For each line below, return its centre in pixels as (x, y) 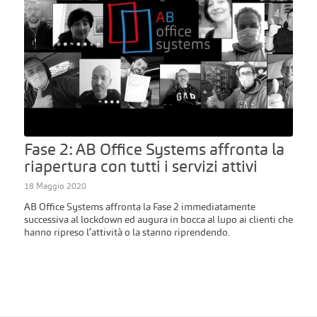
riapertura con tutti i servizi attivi (140, 166)
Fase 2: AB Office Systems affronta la (154, 149)
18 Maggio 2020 (55, 185)
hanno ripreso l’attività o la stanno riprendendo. (127, 232)
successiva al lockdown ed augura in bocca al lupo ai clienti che (158, 219)
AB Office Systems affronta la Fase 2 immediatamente (139, 206)
